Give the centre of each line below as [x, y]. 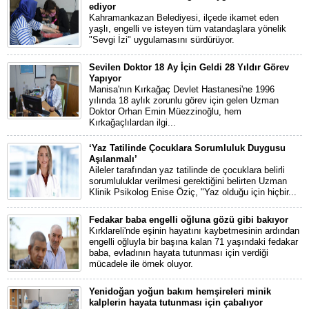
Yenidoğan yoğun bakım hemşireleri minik [180, 291]
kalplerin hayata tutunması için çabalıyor [176, 302]
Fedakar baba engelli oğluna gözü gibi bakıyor [189, 220]
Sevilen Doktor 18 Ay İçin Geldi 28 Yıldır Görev [189, 67]
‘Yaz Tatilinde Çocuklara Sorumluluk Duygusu [187, 148]
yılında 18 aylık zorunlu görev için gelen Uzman [184, 100]
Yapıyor [105, 78]
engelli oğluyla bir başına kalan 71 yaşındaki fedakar [193, 242]
